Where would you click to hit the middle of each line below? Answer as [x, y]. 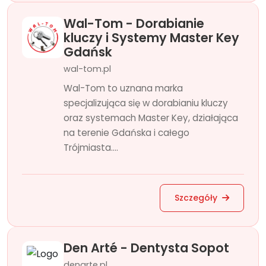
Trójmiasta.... [91, 148]
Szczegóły [197, 198]
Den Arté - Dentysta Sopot [146, 248]
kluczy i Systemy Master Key [151, 38]
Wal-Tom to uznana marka [123, 88]
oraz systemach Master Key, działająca [151, 118]
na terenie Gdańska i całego [126, 133]
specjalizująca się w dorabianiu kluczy [146, 103]
